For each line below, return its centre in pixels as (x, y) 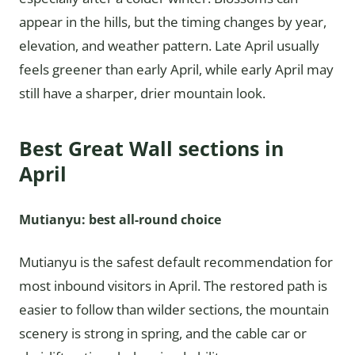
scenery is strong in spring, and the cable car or (163, 333)
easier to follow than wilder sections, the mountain (174, 309)
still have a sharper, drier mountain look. (142, 93)
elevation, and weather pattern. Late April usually (169, 46)
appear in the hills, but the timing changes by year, (173, 22)
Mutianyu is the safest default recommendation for (176, 262)
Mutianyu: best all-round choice (120, 219)
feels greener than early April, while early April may (176, 69)
